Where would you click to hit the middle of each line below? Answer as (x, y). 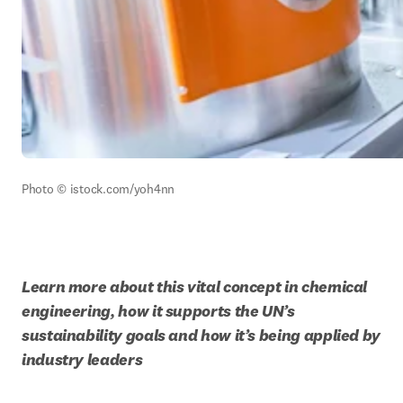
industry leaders (82, 359)
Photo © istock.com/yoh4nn (98, 189)
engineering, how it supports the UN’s (158, 311)
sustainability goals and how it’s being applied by (201, 335)
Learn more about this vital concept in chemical (195, 287)
